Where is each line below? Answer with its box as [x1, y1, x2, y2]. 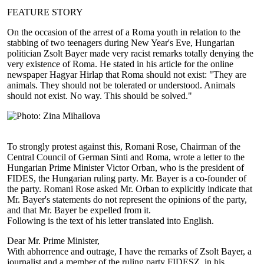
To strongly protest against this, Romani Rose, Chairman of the [7, 141, 241, 152]
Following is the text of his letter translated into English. [7, 216, 214, 226]
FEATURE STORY [7, 7, 84, 18]
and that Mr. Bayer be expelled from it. [7, 205, 151, 216]
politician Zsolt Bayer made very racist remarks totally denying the [7, 48, 254, 59]
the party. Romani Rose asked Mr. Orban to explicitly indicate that [7, 184, 253, 194]
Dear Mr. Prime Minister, [7, 236, 100, 246]
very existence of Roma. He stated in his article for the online [7, 59, 234, 70]
